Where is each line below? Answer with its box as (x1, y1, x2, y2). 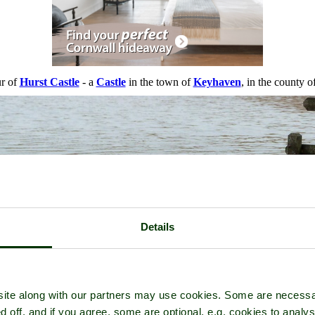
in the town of (125, 76, 193, 89)
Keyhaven (193, 76, 241, 89)
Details (140, 221, 175, 233)
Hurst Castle (19, 76, 79, 89)
